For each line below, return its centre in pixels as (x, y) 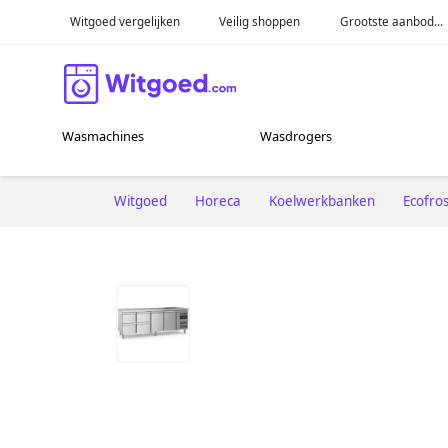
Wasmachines (103, 136)
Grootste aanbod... (392, 21)
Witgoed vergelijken (124, 21)
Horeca (218, 200)
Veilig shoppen (260, 21)
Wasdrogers (296, 136)
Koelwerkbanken (322, 200)
